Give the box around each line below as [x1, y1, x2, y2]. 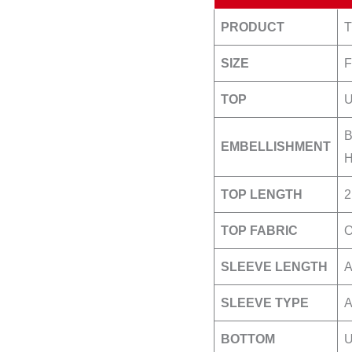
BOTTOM [221, 332, 275, 346]
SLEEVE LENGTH [221, 260, 328, 274]
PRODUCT [221, 20, 284, 35]
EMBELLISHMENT [221, 140, 331, 154]
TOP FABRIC [221, 224, 298, 238]
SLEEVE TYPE [221, 296, 309, 310]
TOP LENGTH [221, 188, 302, 202]
